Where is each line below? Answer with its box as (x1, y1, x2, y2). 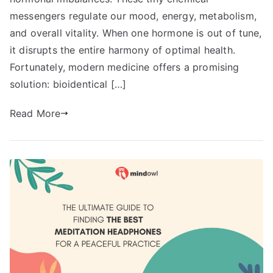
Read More (10, 107, 61, 119)
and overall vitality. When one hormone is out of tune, (10, 26, 262, 39)
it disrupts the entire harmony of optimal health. (10, 43, 235, 56)
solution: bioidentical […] (10, 77, 127, 90)
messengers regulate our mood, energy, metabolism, (10, 9, 257, 22)
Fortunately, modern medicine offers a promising (10, 60, 239, 73)
